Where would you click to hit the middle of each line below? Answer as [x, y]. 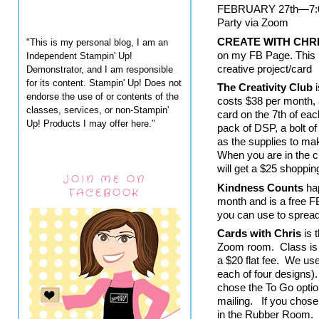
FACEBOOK [105, 193]
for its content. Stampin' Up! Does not [104, 83]
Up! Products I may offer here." [91, 123]
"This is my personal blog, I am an [97, 42]
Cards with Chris [259, 233]
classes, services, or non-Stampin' [98, 110]
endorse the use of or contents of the [103, 96]
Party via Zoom [253, 22]
